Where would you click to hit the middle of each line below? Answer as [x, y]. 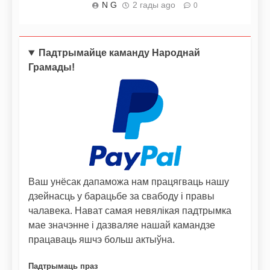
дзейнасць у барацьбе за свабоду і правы [121, 196]
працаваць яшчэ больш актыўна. [102, 240]
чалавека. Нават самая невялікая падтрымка [130, 211]
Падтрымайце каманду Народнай [119, 53]
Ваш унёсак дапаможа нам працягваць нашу [129, 182]
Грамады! [52, 67]
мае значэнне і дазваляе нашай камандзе [122, 225]
